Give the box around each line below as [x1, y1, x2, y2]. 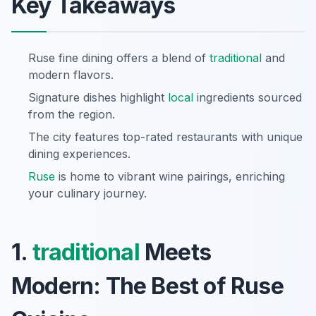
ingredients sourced [193, 90, 302, 105]
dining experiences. [28, 147, 130, 162]
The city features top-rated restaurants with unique [28, 130, 303, 145]
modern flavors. [28, 68, 114, 83]
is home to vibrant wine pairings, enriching [55, 169, 285, 184]
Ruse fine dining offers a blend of [28, 51, 209, 66]
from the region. [28, 107, 115, 122]
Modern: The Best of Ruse [11, 272, 284, 300]
